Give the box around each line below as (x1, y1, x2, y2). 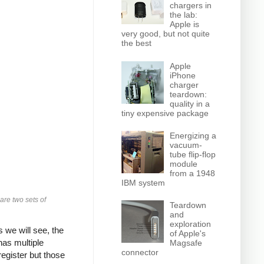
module (170, 159, 198, 169)
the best (121, 38, 151, 48)
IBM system (121, 177, 165, 187)
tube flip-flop (170, 149, 216, 159)
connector (121, 247, 159, 258)
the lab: (170, 10, 198, 20)
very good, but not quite (121, 29, 210, 39)
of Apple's (170, 229, 206, 239)
